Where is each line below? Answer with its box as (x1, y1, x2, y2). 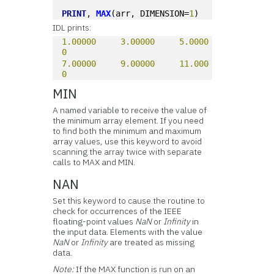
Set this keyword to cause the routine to (53, 195, 206, 206)
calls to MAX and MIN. (53, 157, 136, 168)
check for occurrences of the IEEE (53, 206, 182, 217)
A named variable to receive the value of (53, 105, 207, 116)
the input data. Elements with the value (53, 226, 203, 237)
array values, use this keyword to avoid (53, 136, 202, 147)
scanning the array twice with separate (53, 146, 202, 157)
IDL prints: (53, 22, 92, 33)
